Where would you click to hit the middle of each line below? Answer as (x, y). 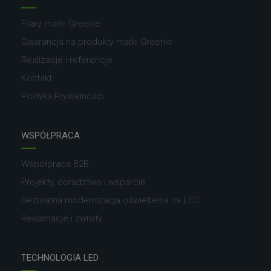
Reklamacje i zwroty (62, 219)
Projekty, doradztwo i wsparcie (83, 182)
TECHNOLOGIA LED (60, 258)
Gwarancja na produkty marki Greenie (97, 42)
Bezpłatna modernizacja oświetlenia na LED (110, 201)
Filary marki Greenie (61, 24)
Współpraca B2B (55, 164)
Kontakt (37, 78)
